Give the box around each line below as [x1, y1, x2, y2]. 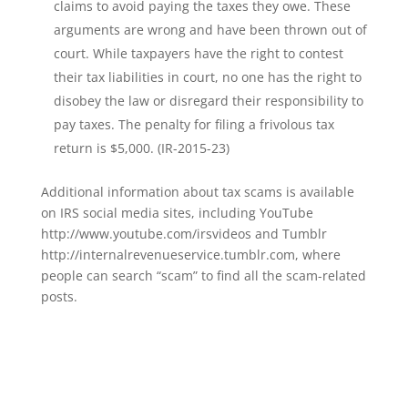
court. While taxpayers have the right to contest [53, 45, 343, 62]
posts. [40, 288, 77, 305]
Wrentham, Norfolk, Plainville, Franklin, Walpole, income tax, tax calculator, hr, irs [40, 349, 343, 361]
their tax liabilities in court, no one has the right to [53, 68, 362, 86]
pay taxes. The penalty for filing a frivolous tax [53, 116, 334, 133]
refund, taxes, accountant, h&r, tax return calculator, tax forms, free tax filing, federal [40, 394, 362, 406]
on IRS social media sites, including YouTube [40, 204, 313, 221]
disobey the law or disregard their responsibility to [53, 92, 363, 109]
